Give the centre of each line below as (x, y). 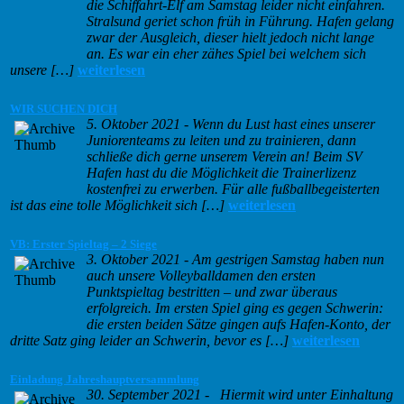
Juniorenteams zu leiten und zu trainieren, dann (221, 141)
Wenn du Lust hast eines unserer (284, 124)
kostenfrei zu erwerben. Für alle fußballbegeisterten (233, 189)
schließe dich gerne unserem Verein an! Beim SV (225, 157)
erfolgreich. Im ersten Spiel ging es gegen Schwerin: (235, 308)
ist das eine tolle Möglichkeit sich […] (117, 206)
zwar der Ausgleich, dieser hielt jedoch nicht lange (230, 38)
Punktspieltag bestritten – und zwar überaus (212, 292)
